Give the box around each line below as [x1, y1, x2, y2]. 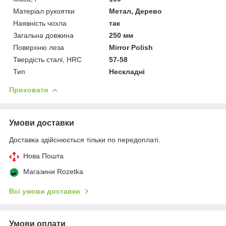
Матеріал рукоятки [13, 7, 75, 15]
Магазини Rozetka [23, 167, 83, 176]
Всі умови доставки [9, 187, 80, 195]
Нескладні [109, 67, 145, 76]
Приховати [9, 85, 48, 94]
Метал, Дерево [109, 7, 162, 15]
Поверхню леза [13, 43, 64, 51]
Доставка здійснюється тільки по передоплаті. [9, 135, 160, 144]
